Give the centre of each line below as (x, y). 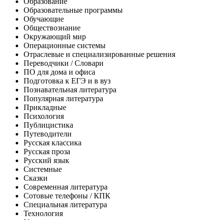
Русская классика (53, 142)
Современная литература (66, 187)
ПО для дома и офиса (59, 72)
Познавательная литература (70, 89)
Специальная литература (65, 204)
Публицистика (48, 125)
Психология (44, 116)
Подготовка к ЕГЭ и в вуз (67, 81)
